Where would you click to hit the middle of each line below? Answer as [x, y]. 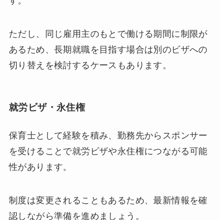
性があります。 [40, 167]
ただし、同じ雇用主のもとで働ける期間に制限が [108, 34]
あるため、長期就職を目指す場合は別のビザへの [108, 50]
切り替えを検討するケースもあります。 [90, 66]
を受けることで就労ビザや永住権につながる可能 [108, 151]
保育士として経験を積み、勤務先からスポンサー [108, 135]
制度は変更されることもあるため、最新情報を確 [108, 200]
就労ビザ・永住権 [47, 107]
